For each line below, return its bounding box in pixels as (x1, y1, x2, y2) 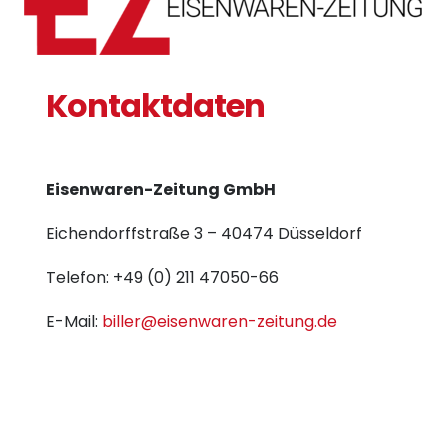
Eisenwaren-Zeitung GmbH (46, 178, 276, 202)
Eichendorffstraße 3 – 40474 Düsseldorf (46, 222, 362, 246)
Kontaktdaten (46, 83, 266, 129)
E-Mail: (46, 310, 102, 334)
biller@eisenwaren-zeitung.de (102, 310, 337, 334)
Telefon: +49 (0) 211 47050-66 (46, 266, 279, 290)
